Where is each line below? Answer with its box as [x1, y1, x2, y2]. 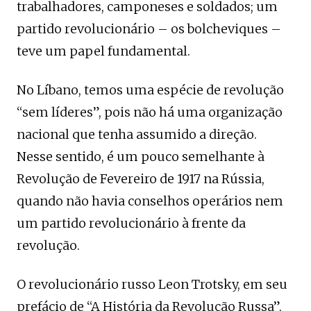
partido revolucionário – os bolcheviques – [17, 21, 281, 37]
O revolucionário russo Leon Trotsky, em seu [17, 276, 287, 292]
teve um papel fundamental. [17, 43, 190, 59]
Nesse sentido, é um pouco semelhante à [17, 149, 264, 165]
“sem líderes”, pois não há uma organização [17, 104, 283, 120]
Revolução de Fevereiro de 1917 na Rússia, [17, 171, 264, 187]
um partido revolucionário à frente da [17, 215, 246, 231]
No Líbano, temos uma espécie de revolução [17, 82, 284, 98]
